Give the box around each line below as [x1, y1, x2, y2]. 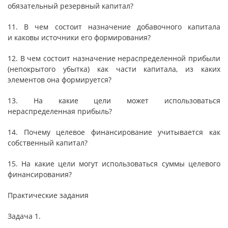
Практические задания [8, 190, 89, 200]
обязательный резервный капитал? [8, 1, 133, 11]
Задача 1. [8, 211, 41, 221]
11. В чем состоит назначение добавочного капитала [8, 22, 220, 32]
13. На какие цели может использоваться [8, 96, 220, 105]
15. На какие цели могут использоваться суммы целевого [8, 159, 220, 168]
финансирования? [8, 169, 72, 179]
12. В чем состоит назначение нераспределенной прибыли [8, 53, 220, 63]
